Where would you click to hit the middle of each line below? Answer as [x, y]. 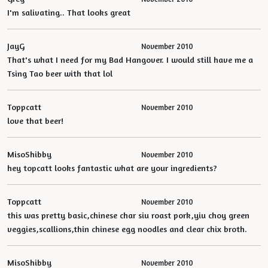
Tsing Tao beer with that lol [60, 74]
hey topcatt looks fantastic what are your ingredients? [112, 168]
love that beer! [35, 121]
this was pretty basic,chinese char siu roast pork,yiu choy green [128, 215]
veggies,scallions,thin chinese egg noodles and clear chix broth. [127, 229]
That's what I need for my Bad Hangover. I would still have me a [130, 60]
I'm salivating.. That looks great [69, 13]
